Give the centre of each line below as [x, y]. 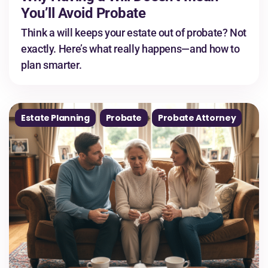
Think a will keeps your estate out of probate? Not [134, 33]
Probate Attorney [197, 118]
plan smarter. [51, 65]
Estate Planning [55, 118]
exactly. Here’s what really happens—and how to [130, 49]
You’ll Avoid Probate [83, 13]
